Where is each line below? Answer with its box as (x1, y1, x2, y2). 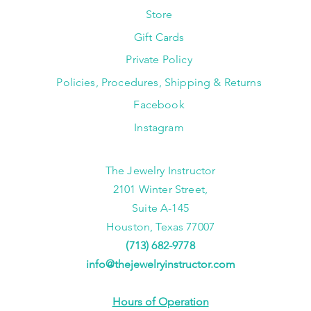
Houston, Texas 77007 (106, 220, 215, 234)
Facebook (133, 98, 185, 112)
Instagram (134, 121, 184, 135)
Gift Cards (133, 31, 185, 44)
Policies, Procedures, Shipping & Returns (56, 76, 262, 90)
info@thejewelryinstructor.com (85, 258, 235, 271)
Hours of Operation (112, 295, 209, 309)
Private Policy (126, 53, 192, 67)
